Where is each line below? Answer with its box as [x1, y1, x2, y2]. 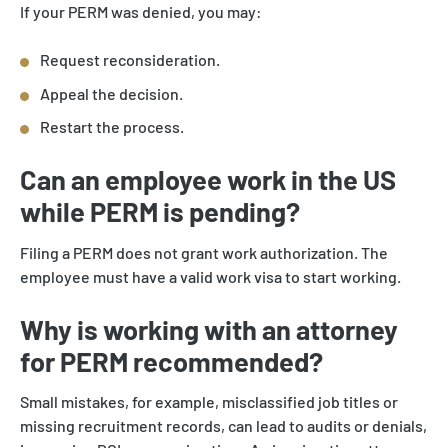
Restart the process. [40, 117, 184, 137]
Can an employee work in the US [20, 163, 396, 196]
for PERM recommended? [20, 344, 323, 377]
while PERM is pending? [20, 195, 300, 228]
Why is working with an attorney [20, 312, 398, 345]
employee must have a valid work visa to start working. [20, 266, 401, 286]
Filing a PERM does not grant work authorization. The [20, 242, 388, 262]
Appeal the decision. [40, 83, 183, 103]
